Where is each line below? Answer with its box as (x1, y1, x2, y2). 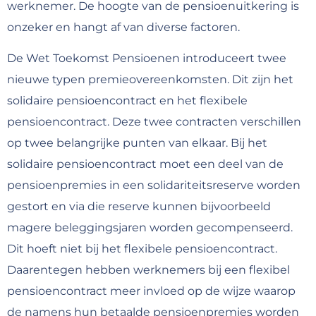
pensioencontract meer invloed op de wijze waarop (7, 284, 296, 298)
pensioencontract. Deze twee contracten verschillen (7, 114, 301, 128)
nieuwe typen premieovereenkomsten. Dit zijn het (7, 72, 293, 86)
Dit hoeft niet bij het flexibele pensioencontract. (7, 241, 277, 255)
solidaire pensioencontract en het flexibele (7, 93, 248, 107)
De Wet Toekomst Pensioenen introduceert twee (7, 51, 286, 65)
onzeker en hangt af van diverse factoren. (7, 20, 240, 34)
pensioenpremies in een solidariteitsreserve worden (7, 178, 300, 192)
